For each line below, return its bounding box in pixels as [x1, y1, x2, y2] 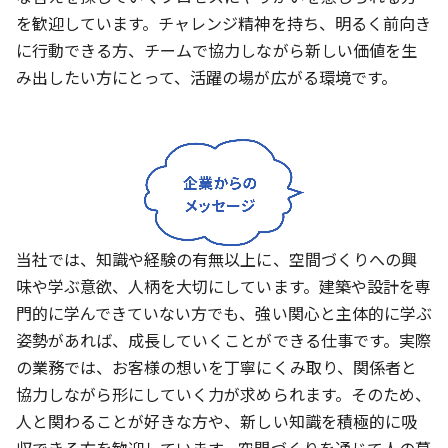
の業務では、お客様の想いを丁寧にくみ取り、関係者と [16, 354, 417, 379]
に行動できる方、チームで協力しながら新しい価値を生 [16, 38, 417, 63]
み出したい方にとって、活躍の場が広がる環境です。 [16, 65, 397, 90]
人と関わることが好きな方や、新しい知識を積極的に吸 [16, 408, 417, 433]
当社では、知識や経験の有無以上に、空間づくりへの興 [16, 246, 417, 271]
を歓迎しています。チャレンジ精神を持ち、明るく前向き [16, 11, 431, 36]
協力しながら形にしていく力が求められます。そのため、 [16, 381, 431, 406]
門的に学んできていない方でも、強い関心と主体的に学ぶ [16, 300, 432, 325]
